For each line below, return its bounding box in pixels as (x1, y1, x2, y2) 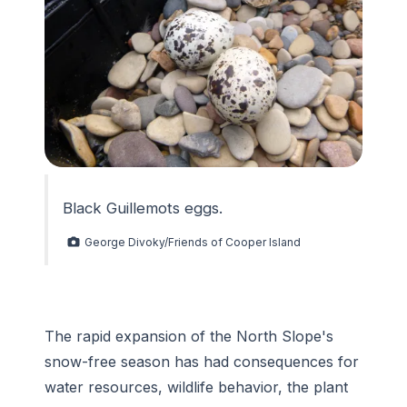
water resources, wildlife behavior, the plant (45, 378, 348, 397)
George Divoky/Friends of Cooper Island (84, 234, 301, 249)
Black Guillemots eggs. (63, 198, 223, 217)
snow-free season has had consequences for (45, 352, 359, 372)
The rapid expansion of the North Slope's (45, 327, 333, 346)
